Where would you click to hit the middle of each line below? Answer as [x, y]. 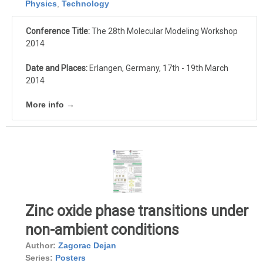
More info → [50, 105]
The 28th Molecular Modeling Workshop [164, 31]
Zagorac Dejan [87, 246]
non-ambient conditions [102, 230]
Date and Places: [57, 68]
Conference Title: [58, 31]
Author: [41, 246]
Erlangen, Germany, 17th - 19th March [158, 68]
